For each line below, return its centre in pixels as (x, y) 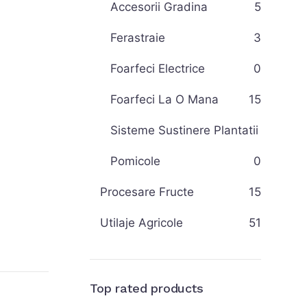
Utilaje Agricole (142, 223)
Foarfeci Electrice (158, 69)
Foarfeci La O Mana (164, 99)
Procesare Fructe (147, 192)
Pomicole (135, 161)
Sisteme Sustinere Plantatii (184, 130)
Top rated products (147, 288)
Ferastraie (138, 38)
